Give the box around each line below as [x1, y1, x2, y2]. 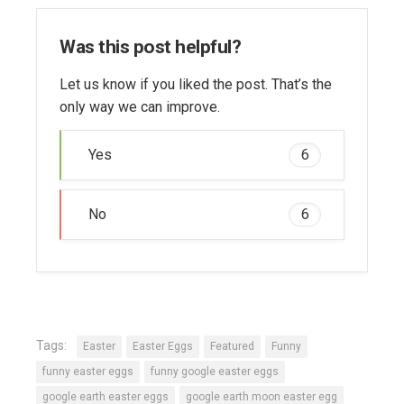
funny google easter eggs [151, 365, 279, 379]
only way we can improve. [60, 98, 220, 116]
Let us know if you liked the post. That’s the [60, 76, 332, 94]
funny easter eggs [42, 365, 133, 379]
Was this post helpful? [60, 35, 241, 58]
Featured [210, 340, 254, 353]
